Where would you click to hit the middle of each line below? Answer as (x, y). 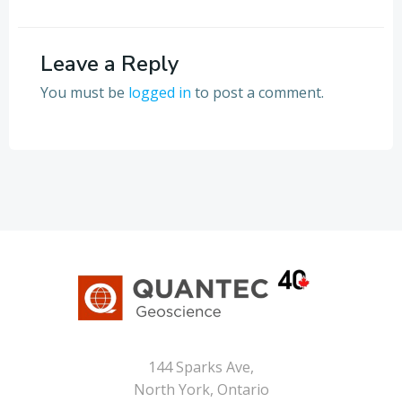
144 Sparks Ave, (201, 367)
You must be (84, 92)
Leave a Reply (109, 64)
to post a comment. (258, 92)
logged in (160, 92)
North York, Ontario (201, 389)
